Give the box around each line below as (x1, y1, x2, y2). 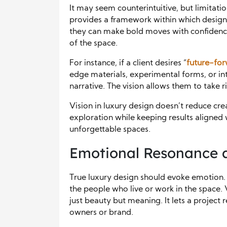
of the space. (69, 40, 118, 48)
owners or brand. (69, 209, 133, 217)
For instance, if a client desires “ (69, 59, 186, 68)
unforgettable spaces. (69, 126, 150, 134)
